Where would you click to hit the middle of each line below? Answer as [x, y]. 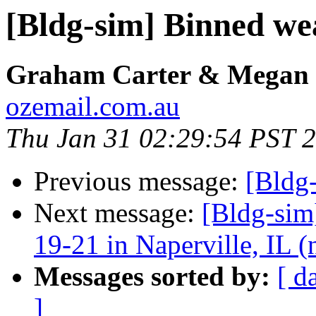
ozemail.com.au [93, 107]
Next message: [118, 213]
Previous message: [140, 181]
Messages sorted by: [152, 276]
